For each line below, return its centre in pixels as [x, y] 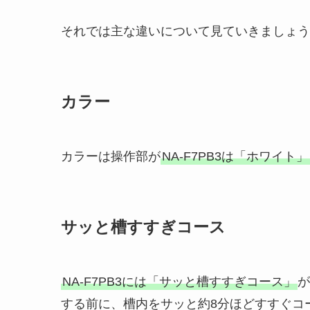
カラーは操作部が [111, 157]
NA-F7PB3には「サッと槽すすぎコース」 [179, 282]
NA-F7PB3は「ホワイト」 [235, 157]
